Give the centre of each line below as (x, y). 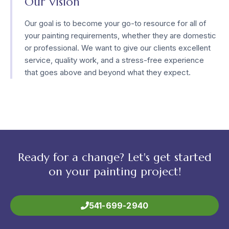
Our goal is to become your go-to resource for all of (116, 24)
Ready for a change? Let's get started (114, 157)
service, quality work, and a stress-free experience (114, 60)
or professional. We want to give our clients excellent (118, 48)
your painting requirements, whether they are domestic (120, 36)
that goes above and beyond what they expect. (108, 73)
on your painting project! (114, 172)
